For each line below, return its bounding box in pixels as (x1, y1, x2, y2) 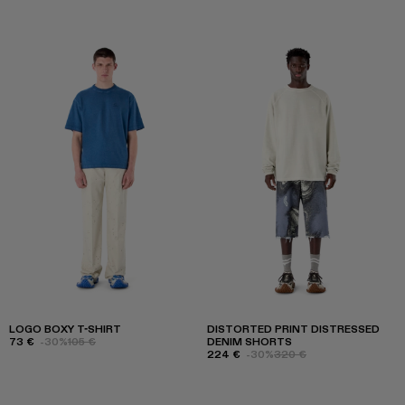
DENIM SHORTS (207, 334, 292, 348)
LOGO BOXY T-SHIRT (9, 322, 121, 335)
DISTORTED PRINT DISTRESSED (207, 322, 380, 335)
